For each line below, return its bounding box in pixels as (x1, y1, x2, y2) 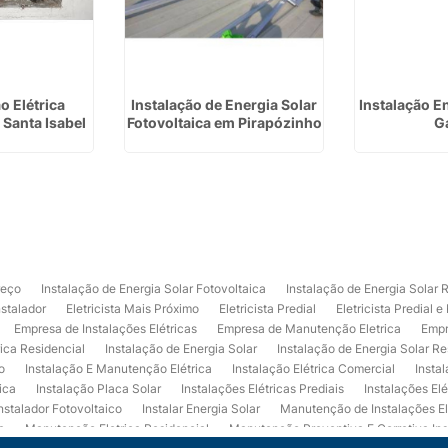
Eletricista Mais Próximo (66, 301, 200, 316)
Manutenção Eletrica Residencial (25, 421, 210, 436)
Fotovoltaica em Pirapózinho (126, 114, 322, 131)
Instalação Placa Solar (36, 381, 162, 396)
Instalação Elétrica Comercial (232, 361, 396, 376)
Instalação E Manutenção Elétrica (25, 361, 213, 376)
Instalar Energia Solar (142, 401, 261, 416)
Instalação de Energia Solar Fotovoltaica (41, 281, 267, 296)
